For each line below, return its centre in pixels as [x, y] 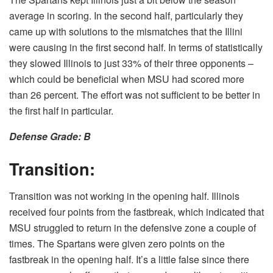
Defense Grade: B [50, 136]
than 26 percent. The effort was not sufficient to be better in [135, 94]
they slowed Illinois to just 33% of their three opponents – [131, 63]
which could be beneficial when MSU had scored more [127, 79]
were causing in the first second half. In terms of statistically [136, 47]
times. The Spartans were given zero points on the [117, 243]
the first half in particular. [61, 110]
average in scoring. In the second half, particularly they [126, 15]
